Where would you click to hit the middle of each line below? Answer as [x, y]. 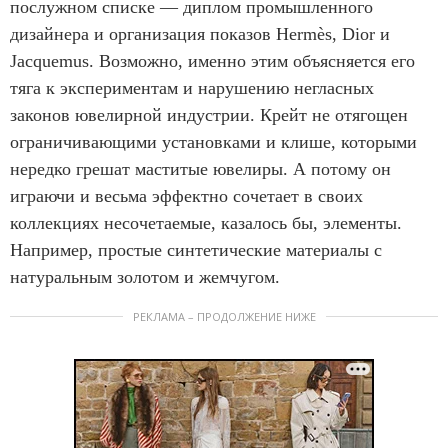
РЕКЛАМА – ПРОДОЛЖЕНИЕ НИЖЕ [224, 317]
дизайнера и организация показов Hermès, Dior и [200, 34]
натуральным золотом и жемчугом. [145, 277]
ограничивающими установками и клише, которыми [213, 142]
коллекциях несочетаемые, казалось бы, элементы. [206, 223]
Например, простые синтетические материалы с [196, 250]
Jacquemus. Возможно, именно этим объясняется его [212, 61]
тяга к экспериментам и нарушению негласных [192, 88]
